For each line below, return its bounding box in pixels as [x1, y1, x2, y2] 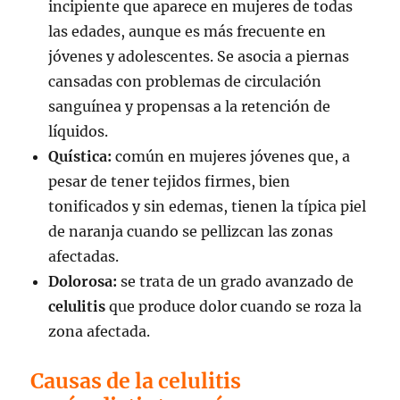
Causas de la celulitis [30, 367, 242, 394]
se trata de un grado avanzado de [117, 271, 354, 290]
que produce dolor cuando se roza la [105, 296, 362, 315]
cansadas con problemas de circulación [48, 71, 322, 90]
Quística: [48, 146, 112, 165]
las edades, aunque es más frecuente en [48, 21, 327, 40]
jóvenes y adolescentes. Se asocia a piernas [48, 46, 350, 65]
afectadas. [48, 246, 120, 265]
